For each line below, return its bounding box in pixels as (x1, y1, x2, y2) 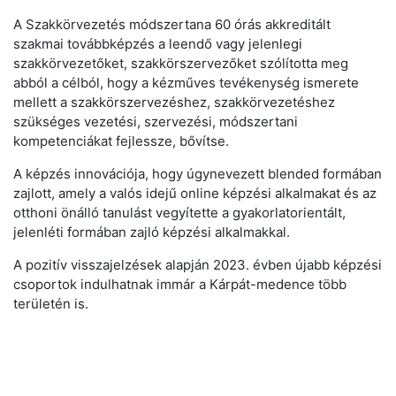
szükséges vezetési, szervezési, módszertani (13, 112, 298, 130)
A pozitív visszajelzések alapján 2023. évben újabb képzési (13, 255, 382, 273)
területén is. (13, 294, 88, 312)
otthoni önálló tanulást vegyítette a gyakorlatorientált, (13, 203, 346, 221)
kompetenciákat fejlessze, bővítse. (13, 132, 229, 149)
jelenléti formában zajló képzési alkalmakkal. (13, 223, 290, 240)
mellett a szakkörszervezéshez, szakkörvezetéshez (13, 93, 335, 110)
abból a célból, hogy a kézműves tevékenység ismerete (13, 73, 359, 91)
